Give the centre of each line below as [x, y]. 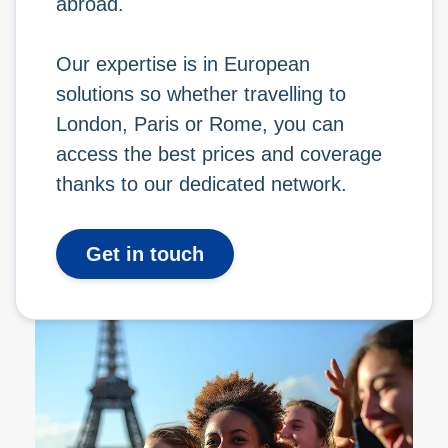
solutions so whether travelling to [201, 94]
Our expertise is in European [183, 64]
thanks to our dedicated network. [201, 184]
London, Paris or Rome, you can [200, 124]
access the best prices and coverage [219, 154]
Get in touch [145, 254]
